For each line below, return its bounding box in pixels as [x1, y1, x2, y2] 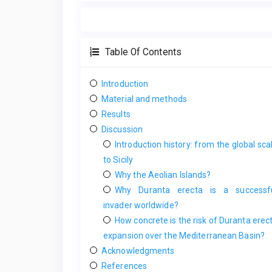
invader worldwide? [103, 200, 178, 210]
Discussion [101, 124, 143, 134]
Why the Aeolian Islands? [115, 169, 211, 180]
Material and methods [101, 93, 187, 104]
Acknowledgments [101, 245, 175, 256]
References [101, 260, 147, 271]
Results [101, 109, 131, 119]
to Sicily [103, 154, 133, 165]
